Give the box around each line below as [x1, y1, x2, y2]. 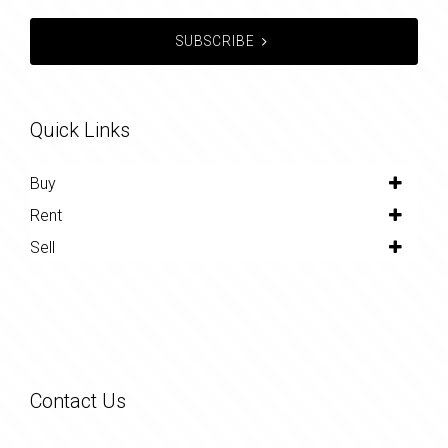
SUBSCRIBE [175, 32, 255, 49]
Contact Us [30, 388, 126, 413]
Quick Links [30, 117, 130, 142]
